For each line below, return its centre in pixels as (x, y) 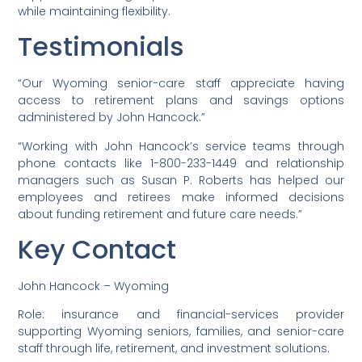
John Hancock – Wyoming (94, 286)
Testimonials (101, 47)
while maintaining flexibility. (95, 11)
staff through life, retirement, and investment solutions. (174, 349)
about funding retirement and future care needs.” (160, 214)
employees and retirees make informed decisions (181, 197)
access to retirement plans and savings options (181, 101)
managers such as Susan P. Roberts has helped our (181, 180)
